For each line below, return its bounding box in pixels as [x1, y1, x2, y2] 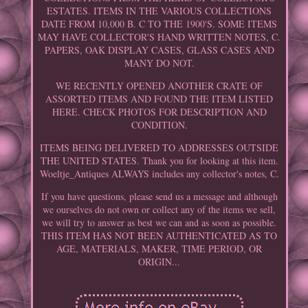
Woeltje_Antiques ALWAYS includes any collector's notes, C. [39, 167, 279, 181]
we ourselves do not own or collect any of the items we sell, [43, 203, 276, 217]
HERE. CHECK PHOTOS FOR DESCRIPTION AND [52, 105, 267, 119]
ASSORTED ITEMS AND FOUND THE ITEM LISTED [45, 92, 274, 106]
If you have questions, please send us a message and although [41, 190, 278, 203]
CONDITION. [131, 118, 188, 132]
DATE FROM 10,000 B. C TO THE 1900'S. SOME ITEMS [41, 17, 278, 31]
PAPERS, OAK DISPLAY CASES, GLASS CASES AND [44, 43, 274, 57]
